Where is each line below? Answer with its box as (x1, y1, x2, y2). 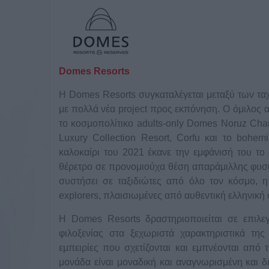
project (118, 104, 148, 115)
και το (205, 133, 237, 144)
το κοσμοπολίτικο (59, 118, 137, 129)
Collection (92, 133, 136, 144)
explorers (59, 190, 98, 201)
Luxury (59, 133, 88, 144)
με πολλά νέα (59, 104, 119, 115)
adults (136, 118, 163, 129)
